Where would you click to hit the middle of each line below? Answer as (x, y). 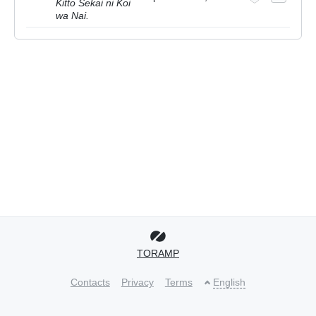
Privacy (137, 282)
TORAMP (158, 253)
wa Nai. (72, 15)
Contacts (90, 282)
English (230, 282)
